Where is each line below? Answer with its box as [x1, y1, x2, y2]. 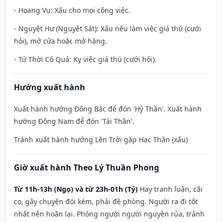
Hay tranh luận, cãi [140, 184, 203, 194]
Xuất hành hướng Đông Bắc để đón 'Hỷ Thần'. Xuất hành [14, 104, 202, 114]
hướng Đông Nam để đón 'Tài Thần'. [14, 116, 134, 126]
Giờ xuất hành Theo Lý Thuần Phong [14, 162, 159, 173]
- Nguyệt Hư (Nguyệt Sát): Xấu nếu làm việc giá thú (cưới [14, 24, 201, 34]
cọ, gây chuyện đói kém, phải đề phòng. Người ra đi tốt [14, 197, 198, 207]
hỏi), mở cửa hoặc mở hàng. [14, 36, 107, 46]
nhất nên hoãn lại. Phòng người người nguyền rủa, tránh [14, 209, 205, 219]
